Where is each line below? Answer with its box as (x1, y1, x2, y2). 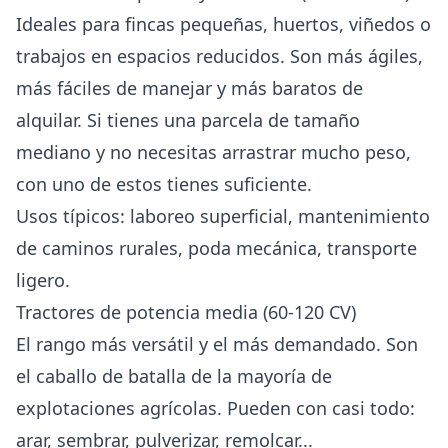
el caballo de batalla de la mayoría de (16, 363, 332, 388)
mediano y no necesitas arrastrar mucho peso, (16, 139, 411, 164)
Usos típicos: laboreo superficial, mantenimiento (16, 203, 430, 228)
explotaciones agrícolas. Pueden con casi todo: (16, 395, 415, 420)
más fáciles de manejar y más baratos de (16, 75, 363, 100)
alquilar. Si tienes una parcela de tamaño (16, 107, 360, 132)
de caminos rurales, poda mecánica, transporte (16, 235, 417, 260)
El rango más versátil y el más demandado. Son (16, 331, 418, 356)
